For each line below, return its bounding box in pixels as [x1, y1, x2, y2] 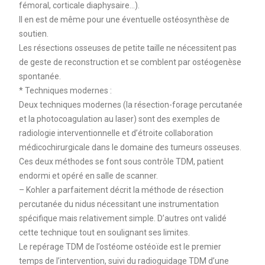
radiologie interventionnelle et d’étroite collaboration [18, 128, 213, 138]
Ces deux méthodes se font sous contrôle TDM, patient [18, 156, 224, 166]
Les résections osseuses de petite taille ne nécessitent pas [18, 43, 237, 53]
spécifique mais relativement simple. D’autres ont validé [18, 213, 227, 223]
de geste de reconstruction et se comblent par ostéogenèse [18, 57, 241, 67]
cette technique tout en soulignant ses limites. [18, 227, 190, 237]
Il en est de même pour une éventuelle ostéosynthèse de [18, 14, 230, 24]
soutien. [18, 28, 49, 38]
